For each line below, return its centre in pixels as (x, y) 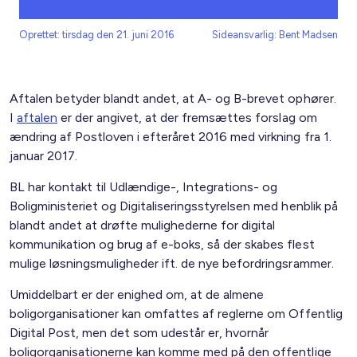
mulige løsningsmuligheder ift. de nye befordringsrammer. (172, 263)
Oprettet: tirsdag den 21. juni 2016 (97, 35)
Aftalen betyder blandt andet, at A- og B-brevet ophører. (173, 98)
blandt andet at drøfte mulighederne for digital (143, 225)
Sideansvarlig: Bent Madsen (275, 35)
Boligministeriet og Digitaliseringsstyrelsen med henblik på (174, 206)
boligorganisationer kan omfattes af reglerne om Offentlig (176, 314)
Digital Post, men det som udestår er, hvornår (139, 333)
